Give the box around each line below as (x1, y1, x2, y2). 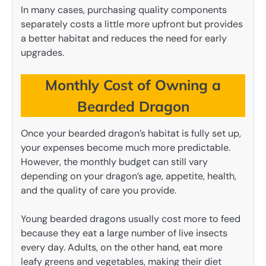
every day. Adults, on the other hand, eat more (21, 241, 223, 254)
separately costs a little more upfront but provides (21, 17, 243, 30)
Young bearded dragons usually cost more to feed (21, 213, 240, 226)
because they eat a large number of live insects (21, 227, 227, 240)
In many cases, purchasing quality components (21, 3, 227, 16)
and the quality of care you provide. (21, 183, 176, 197)
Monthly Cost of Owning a (45, 75, 221, 94)
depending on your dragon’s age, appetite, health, (21, 169, 236, 182)
